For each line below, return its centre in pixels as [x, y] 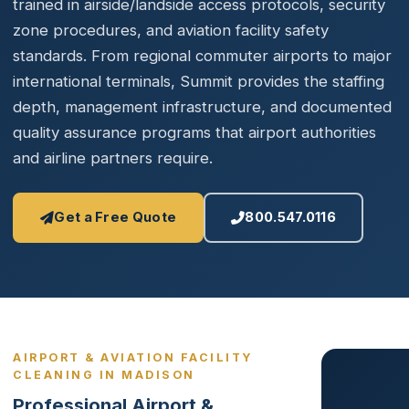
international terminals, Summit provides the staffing [199, 81]
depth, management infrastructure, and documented [202, 107]
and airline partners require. [113, 158]
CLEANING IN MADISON [104, 375]
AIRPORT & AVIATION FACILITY [133, 357]
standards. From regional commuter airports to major [202, 56]
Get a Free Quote [115, 217]
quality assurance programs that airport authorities [194, 132]
